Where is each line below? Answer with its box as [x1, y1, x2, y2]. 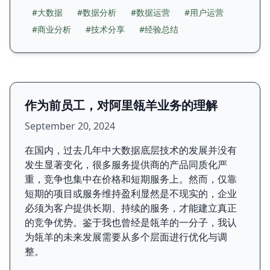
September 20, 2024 [25, 119, 115, 133]
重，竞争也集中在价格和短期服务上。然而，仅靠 [25, 172, 237, 186]
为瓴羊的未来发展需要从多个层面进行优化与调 [25, 230, 227, 243]
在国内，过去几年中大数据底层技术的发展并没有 [25, 143, 237, 157]
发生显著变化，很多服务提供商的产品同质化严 [25, 158, 227, 171]
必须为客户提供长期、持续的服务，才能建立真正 [25, 201, 237, 215]
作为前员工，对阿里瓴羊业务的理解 [25, 97, 218, 113]
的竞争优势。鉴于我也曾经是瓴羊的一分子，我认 [25, 216, 237, 229]
